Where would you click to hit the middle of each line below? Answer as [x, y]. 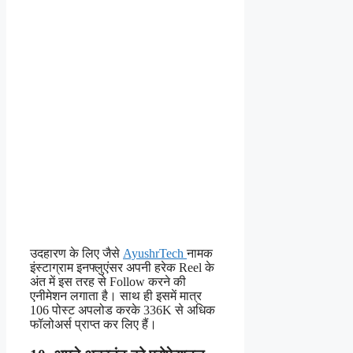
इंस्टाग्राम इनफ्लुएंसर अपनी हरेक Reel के [122, 268]
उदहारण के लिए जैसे [76, 254]
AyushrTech [155, 254]
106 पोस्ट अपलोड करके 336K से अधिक [123, 310]
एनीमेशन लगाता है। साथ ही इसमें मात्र [116, 296]
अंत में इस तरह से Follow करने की [108, 282]
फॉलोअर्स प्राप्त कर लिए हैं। [93, 325]
